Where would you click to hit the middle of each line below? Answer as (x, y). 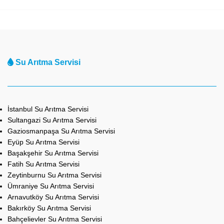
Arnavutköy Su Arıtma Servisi (53, 197)
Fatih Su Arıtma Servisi (43, 164)
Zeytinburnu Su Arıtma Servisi (54, 175)
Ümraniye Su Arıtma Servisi (51, 186)
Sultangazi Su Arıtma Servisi (52, 120)
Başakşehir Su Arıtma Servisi (53, 153)
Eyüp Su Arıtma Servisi (43, 142)
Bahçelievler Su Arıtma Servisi (55, 219)
